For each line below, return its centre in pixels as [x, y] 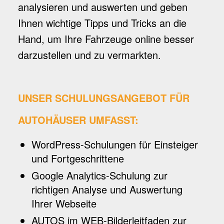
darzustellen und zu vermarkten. [89, 55]
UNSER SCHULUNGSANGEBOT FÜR [103, 98]
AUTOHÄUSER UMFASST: [78, 120]
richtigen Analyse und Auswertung [107, 189]
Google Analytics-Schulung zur [99, 175]
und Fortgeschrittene [77, 158]
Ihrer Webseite [64, 203]
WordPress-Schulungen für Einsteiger [114, 144]
